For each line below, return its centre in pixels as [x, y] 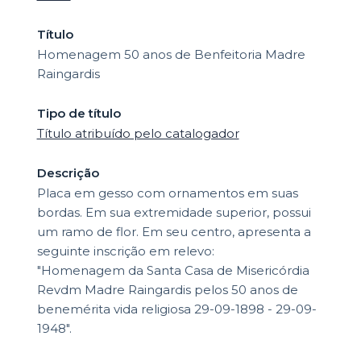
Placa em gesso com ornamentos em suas [167, 193]
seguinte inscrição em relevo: [127, 251]
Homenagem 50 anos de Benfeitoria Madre [171, 55]
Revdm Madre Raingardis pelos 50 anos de [167, 290]
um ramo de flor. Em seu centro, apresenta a [174, 232]
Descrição [68, 173]
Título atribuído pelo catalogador [138, 134]
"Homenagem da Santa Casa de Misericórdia [173, 271]
